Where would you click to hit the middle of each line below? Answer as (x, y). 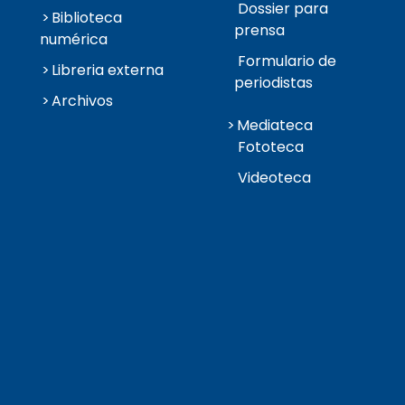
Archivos (82, 101)
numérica (73, 40)
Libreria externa (107, 71)
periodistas (273, 83)
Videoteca (274, 177)
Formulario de (287, 61)
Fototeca (270, 146)
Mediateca (274, 125)
